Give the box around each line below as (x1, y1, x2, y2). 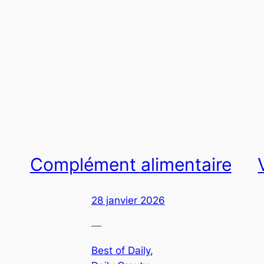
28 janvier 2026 (91, 194, 165, 206)
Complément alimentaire (29, 154, 232, 176)
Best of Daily (91, 245, 150, 257)
